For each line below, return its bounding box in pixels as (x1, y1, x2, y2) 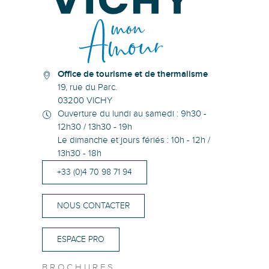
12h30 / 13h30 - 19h (58, 121, 132, 132)
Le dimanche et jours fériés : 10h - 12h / (58, 134, 210, 145)
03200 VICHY (58, 95, 112, 106)
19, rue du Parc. (58, 82, 117, 92)
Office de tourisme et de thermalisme (58, 68, 208, 80)
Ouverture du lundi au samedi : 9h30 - (58, 108, 207, 119)
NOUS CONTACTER (57, 200, 130, 211)
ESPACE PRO (57, 234, 104, 244)
